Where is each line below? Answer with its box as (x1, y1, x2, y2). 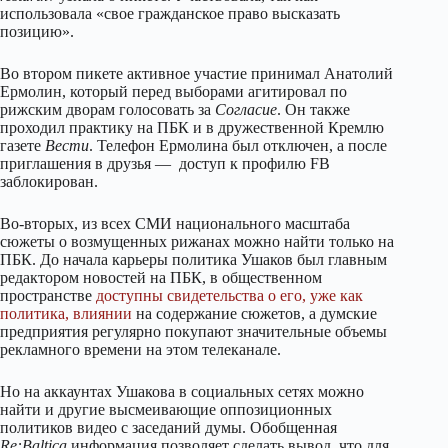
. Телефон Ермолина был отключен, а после (89, 137, 387, 154)
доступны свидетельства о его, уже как (96, 287, 363, 304)
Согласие (215, 101, 277, 118)
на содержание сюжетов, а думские (132, 305, 377, 322)
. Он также (277, 101, 350, 118)
